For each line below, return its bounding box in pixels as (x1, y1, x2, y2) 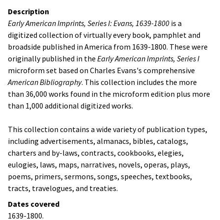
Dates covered (8, 199, 59, 209)
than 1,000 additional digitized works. (8, 101, 133, 110)
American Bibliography (8, 77, 82, 87)
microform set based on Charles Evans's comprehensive (8, 65, 195, 75)
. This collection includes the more (82, 77, 197, 87)
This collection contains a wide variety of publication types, (8, 124, 207, 134)
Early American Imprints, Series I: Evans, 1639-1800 (8, 18, 169, 28)
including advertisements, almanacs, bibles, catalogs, (8, 136, 188, 146)
